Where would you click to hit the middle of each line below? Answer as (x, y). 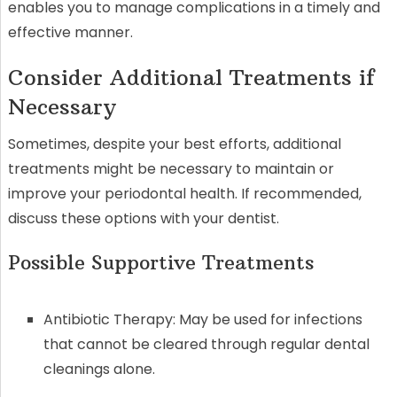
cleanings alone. (99, 369)
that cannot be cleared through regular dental (206, 344)
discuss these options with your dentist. (143, 218)
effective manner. (70, 32)
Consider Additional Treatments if (191, 77)
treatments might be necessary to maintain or (171, 168)
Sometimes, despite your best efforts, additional (174, 144)
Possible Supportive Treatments (160, 262)
